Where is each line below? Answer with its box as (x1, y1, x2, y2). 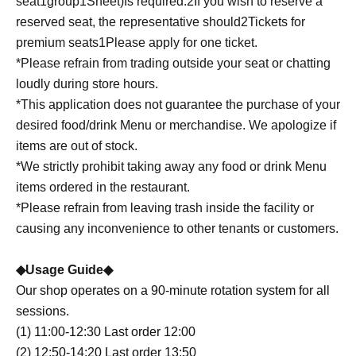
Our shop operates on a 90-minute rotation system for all (16, 283, 330, 297)
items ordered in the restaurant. (16, 180, 190, 194)
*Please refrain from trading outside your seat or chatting (16, 56, 331, 70)
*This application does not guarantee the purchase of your (16, 97, 340, 111)
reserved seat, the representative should (16, 14, 241, 29)
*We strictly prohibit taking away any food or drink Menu (16, 159, 327, 173)
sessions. (16, 304, 69, 318)
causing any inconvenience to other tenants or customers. (16, 221, 339, 235)
